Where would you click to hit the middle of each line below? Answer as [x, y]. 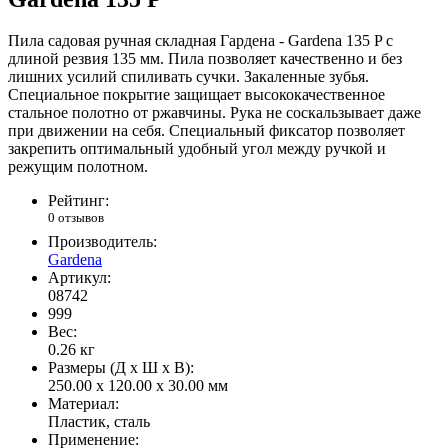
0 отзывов [76, 218]
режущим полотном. [78, 167]
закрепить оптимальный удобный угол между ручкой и [197, 149]
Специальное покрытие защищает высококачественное [196, 95]
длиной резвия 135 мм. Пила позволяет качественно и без [205, 59]
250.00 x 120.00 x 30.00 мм [138, 385]
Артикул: [79, 277]
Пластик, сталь [99, 421]
